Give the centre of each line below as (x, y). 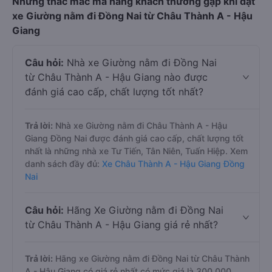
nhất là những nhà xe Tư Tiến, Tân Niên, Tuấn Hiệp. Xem (136, 151)
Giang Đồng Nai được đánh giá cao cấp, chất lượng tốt (134, 138)
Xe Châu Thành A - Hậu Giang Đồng (173, 164)
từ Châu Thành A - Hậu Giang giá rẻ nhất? (121, 225)
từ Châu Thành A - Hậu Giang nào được (116, 77)
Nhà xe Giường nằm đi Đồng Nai (140, 63)
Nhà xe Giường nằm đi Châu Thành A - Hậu (140, 125)
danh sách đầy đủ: (63, 164)
